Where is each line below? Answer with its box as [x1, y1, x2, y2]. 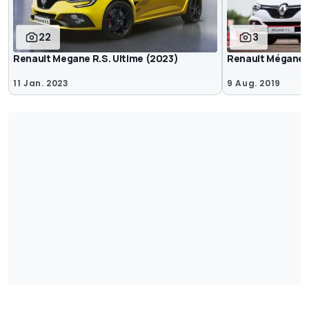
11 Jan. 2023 [13, 77, 69, 89]
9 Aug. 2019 [227, 77, 281, 89]
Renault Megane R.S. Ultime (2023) [13, 52, 179, 66]
